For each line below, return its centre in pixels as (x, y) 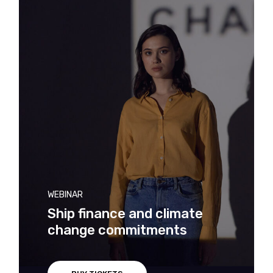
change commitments (117, 230)
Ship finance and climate (125, 214)
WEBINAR (65, 195)
